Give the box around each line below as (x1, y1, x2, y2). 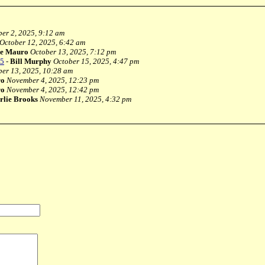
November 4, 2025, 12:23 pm (7, 76, 99, 85)
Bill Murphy (10, 57, 51, 66)
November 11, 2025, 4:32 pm (40, 95, 131, 104)
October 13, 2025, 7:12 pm (30, 47, 116, 56)
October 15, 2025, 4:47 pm (53, 57, 139, 66)
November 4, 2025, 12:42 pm (7, 85, 99, 94)
